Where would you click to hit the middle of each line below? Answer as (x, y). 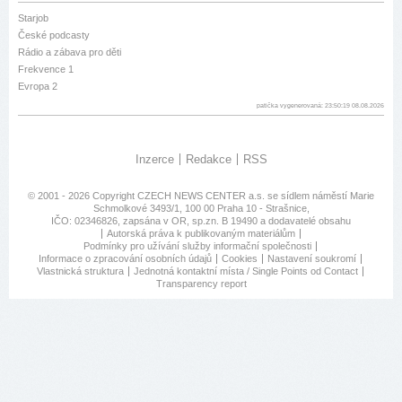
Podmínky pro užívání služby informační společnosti (197, 246)
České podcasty (54, 35)
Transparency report (201, 284)
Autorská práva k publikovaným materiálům (201, 234)
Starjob (33, 18)
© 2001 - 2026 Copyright (83, 196)
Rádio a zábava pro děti (70, 52)
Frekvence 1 (46, 70)
